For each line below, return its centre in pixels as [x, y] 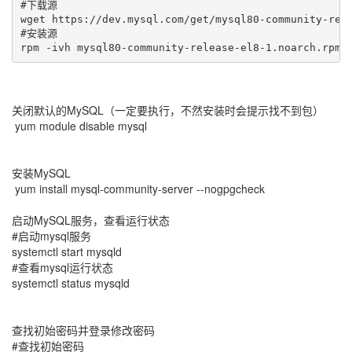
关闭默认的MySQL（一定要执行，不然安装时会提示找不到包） [168, 110]
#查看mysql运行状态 [62, 267]
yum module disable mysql [79, 126]
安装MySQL [41, 173]
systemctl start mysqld [67, 251]
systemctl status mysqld [71, 283]
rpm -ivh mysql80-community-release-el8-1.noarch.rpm [180, 47]
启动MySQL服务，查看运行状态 [91, 220]
